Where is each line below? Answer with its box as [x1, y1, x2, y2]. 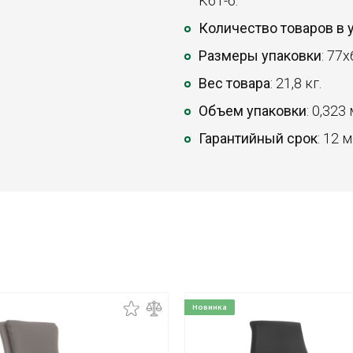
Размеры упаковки [199, 47, 321, 64]
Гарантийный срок [199, 130, 318, 147]
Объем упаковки [199, 102, 307, 119]
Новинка [192, 303, 227, 311]
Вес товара [199, 75, 270, 91]
